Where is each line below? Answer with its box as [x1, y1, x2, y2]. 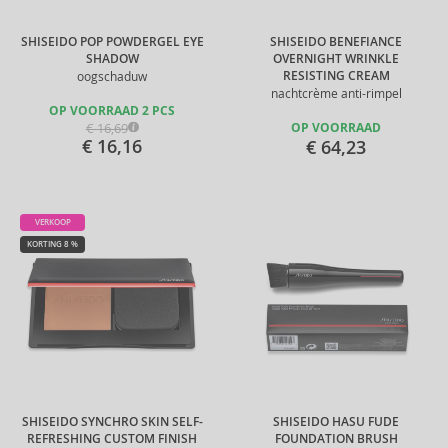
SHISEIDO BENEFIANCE [270, 34, 402, 50]
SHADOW [85, 51, 139, 67]
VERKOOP [34, 217, 71, 227]
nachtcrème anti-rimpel [270, 86, 402, 101]
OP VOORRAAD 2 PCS [49, 103, 175, 119]
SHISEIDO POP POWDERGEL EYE [20, 34, 204, 50]
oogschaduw [77, 69, 147, 84]
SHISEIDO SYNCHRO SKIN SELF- [21, 414, 203, 430]
